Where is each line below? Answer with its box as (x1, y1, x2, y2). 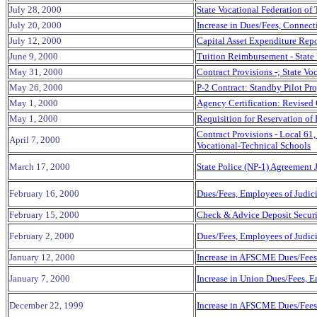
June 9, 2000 (9, 51, 58, 62)
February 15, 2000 (9, 209, 79, 220)
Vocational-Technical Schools (197, 140, 311, 151)
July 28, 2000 (9, 4, 62, 15)
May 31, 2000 (9, 67, 63, 77)
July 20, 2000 (9, 20, 62, 30)
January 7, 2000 (9, 273, 70, 284)
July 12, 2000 (9, 35, 62, 46)
